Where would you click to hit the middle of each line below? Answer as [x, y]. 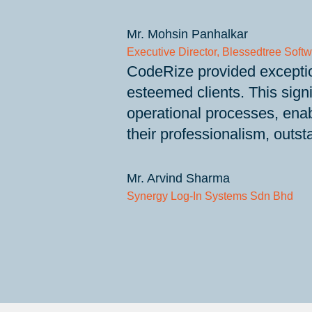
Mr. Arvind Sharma [178, 178]
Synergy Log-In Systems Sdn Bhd [210, 196]
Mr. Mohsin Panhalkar [187, 34]
